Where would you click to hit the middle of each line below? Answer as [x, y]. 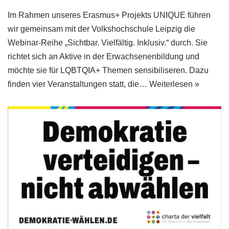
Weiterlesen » [174, 84]
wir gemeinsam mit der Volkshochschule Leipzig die [101, 29]
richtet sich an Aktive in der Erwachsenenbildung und [104, 56]
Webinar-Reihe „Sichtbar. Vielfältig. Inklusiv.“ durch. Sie [108, 42]
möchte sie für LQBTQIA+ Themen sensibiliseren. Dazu [108, 70]
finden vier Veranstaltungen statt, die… [78, 84]
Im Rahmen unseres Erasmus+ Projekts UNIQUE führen [109, 15]
